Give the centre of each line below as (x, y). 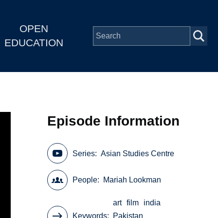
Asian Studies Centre (138, 153)
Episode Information (114, 121)
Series (84, 153)
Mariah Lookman (132, 180)
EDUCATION (34, 43)
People (85, 180)
